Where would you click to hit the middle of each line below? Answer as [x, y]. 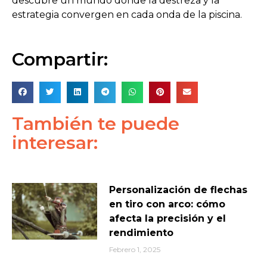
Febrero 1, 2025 [134, 249]
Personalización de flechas [178, 190]
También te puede [96, 123]
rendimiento [141, 232]
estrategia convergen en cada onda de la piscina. [127, 14]
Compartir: [60, 59]
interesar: [55, 142]
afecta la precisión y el [167, 218]
